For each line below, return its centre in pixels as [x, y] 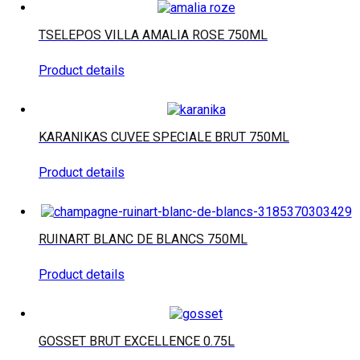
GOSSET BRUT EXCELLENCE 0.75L [137, 341]
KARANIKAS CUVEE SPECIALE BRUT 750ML [164, 137]
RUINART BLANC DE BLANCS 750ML [143, 239]
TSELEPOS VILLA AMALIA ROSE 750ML [153, 35]
